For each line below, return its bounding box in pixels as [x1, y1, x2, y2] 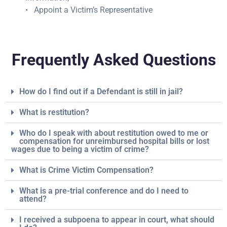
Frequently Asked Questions [11, 50, 216, 69]
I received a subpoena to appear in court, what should [19, 215, 214, 224]
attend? [19, 194, 47, 204]
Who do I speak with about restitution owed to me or [19, 128, 208, 138]
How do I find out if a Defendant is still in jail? [19, 87, 183, 96]
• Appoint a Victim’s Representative [25, 5, 153, 15]
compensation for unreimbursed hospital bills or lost [19, 136, 209, 146]
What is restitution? [19, 107, 89, 117]
